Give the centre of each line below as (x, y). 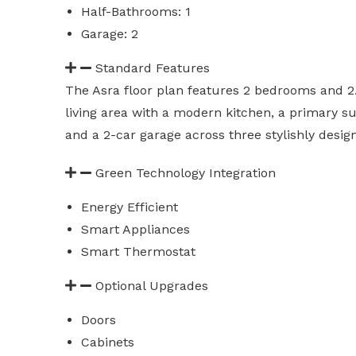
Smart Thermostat (138, 252)
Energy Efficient (130, 207)
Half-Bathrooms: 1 (136, 12)
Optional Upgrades (152, 286)
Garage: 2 (110, 34)
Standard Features (153, 68)
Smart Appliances (135, 229)
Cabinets (108, 342)
